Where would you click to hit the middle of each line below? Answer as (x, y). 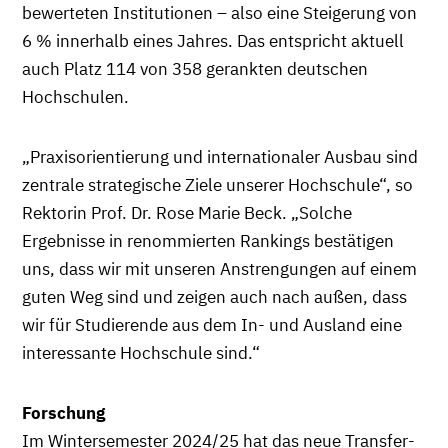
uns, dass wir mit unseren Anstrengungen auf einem (219, 268)
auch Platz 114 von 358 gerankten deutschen (195, 68)
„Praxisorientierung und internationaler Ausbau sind (220, 156)
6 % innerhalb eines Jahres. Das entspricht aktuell (213, 40)
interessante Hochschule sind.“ (141, 352)
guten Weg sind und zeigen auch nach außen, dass (214, 296)
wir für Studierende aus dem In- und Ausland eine (212, 324)
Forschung (63, 412)
